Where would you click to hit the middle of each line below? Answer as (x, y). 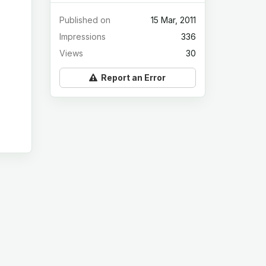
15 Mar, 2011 (173, 20)
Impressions (82, 37)
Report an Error (132, 78)
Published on (85, 20)
